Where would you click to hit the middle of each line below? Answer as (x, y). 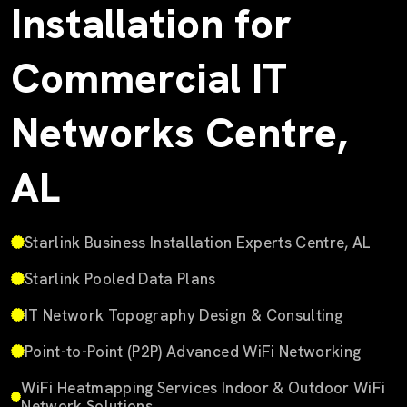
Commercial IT (149, 78)
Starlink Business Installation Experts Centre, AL (198, 242)
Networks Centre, (179, 133)
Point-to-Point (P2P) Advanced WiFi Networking (193, 351)
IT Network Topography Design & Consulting (184, 315)
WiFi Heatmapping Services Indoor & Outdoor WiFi (203, 387)
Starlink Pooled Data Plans (120, 278)
